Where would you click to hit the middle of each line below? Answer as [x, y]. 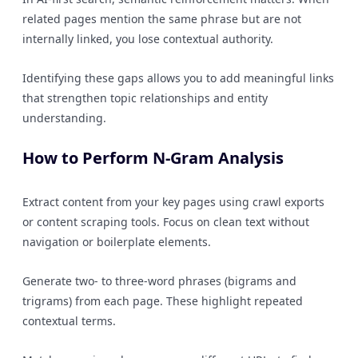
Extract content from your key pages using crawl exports [173, 202]
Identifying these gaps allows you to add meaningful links [178, 78]
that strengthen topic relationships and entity [145, 98]
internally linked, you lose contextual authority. [148, 39]
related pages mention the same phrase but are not [162, 19]
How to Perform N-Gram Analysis [153, 158]
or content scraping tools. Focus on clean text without [166, 222]
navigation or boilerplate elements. [117, 242]
